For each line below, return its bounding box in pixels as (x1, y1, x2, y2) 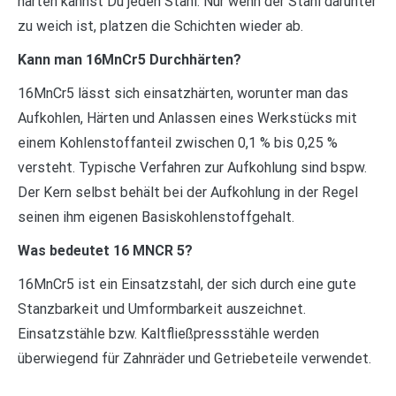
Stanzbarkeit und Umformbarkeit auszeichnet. (18, 300, 306, 317)
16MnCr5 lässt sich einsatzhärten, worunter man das (18, 84, 348, 102)
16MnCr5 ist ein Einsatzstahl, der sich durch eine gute (18, 275, 356, 293)
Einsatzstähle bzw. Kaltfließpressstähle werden (18, 324, 319, 342)
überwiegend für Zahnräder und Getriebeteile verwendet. (18, 349, 371, 367)
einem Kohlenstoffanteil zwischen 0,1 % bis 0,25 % (18, 133, 338, 151)
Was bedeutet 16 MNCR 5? (18, 241, 193, 259)
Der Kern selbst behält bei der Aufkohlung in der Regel (18, 183, 358, 201)
